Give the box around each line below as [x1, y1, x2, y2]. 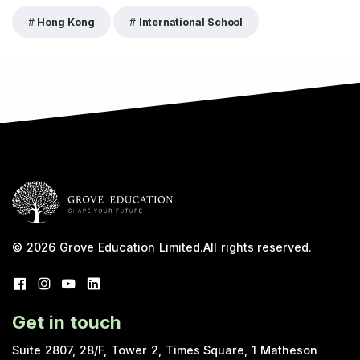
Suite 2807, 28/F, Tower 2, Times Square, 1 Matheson [12, 343, 318, 358]
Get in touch [12, 311, 121, 334]
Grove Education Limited [59, 240, 200, 255]
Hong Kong [37, 15, 95, 28]
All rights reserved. [202, 240, 313, 255]
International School [138, 15, 243, 28]
